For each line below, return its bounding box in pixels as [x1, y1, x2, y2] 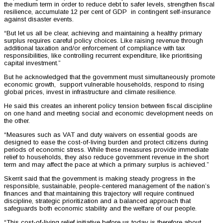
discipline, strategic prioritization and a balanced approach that [4, 197, 191, 205]
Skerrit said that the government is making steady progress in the [4, 175, 195, 183]
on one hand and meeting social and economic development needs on [4, 110, 213, 117]
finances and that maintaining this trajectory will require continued [4, 190, 194, 198]
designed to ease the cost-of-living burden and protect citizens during [4, 138, 208, 146]
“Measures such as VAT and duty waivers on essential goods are [4, 131, 197, 139]
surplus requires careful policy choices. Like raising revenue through [4, 37, 203, 45]
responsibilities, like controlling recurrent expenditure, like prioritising [4, 52, 202, 60]
